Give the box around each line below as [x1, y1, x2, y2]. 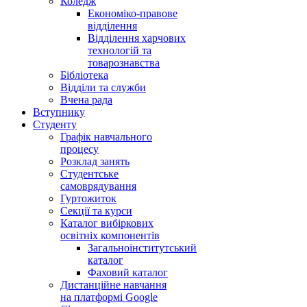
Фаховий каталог [88, 267, 168, 279]
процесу [60, 143, 99, 156]
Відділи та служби [60, 82, 146, 94]
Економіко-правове [88, 8, 177, 20]
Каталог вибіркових [60, 217, 153, 230]
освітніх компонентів [60, 230, 160, 242]
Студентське [60, 168, 119, 180]
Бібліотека [60, 69, 108, 82]
